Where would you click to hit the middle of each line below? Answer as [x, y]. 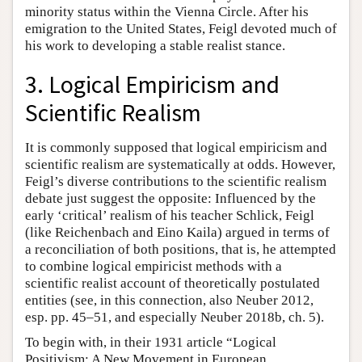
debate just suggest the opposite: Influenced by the [170, 199]
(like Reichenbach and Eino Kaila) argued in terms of [177, 233]
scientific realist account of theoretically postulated [173, 284]
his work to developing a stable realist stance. [155, 45]
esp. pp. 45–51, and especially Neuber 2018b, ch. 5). [175, 318]
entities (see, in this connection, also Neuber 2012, [169, 301]
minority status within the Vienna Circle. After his [167, 11]
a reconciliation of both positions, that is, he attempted [181, 250]
